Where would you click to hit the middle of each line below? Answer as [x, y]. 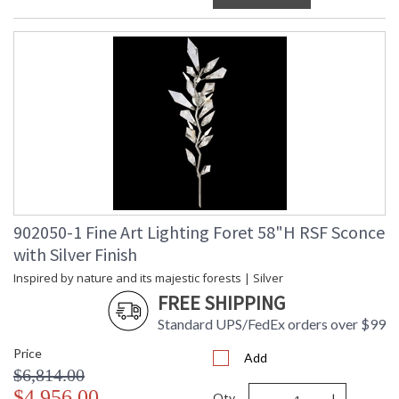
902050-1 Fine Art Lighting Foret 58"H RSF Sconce [199, 232]
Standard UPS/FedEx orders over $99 [272, 324]
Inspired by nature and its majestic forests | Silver [148, 278]
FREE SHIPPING [221, 303]
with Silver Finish [75, 255]
